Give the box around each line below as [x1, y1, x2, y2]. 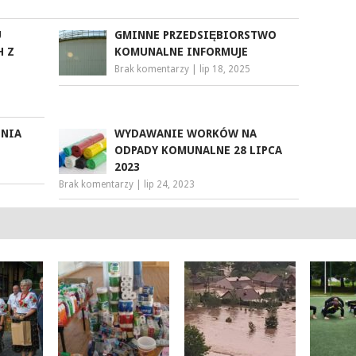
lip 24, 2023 [144, 178, 195, 190]
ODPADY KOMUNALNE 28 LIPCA [114, 143, 283, 157]
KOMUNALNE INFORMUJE [114, 44, 249, 58]
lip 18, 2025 [199, 63, 251, 75]
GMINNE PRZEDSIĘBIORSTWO [114, 28, 277, 41]
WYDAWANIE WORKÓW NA [114, 126, 257, 140]
